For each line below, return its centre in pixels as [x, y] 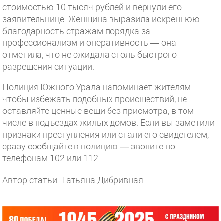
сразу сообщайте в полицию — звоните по [89, 146]
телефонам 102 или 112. [51, 158]
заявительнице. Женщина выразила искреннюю [101, 19]
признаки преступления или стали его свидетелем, [106, 134]
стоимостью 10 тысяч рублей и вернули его [92, 7]
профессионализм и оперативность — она [89, 43]
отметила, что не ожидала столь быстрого [90, 55]
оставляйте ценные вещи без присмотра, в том [98, 111]
